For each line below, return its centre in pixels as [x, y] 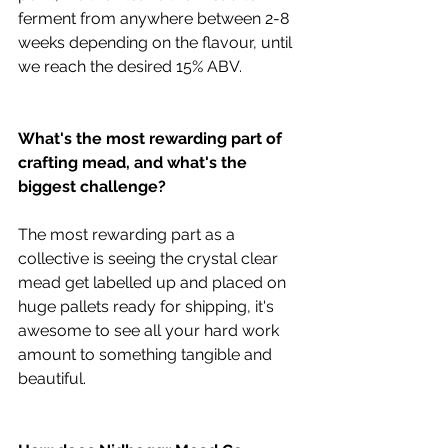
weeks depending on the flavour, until [157, 42]
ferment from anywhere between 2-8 [155, 18]
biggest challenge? [92, 186]
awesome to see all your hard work [150, 330]
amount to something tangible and [147, 354]
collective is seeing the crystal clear [150, 258]
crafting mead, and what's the [134, 162]
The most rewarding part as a [128, 234]
